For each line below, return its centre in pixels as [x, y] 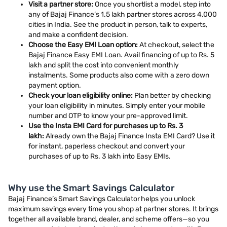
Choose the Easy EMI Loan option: [84, 45]
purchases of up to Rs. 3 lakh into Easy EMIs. [100, 156]
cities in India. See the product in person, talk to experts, [118, 25]
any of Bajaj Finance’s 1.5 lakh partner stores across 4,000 [123, 14]
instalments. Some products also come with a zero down [119, 75]
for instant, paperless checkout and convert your [107, 146]
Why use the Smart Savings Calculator [91, 188]
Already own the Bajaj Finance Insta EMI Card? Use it [130, 136]
